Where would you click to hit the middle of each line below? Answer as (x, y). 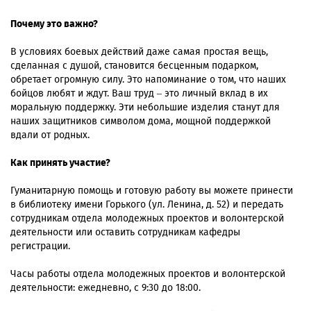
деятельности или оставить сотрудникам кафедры (125, 233)
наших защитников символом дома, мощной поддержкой (141, 121)
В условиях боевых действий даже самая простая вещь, (139, 52)
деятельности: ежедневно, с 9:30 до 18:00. (106, 288)
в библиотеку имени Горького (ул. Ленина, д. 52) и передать (147, 205)
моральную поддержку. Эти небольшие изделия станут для (145, 108)
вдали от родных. (50, 135)
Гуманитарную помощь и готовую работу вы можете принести (152, 191)
